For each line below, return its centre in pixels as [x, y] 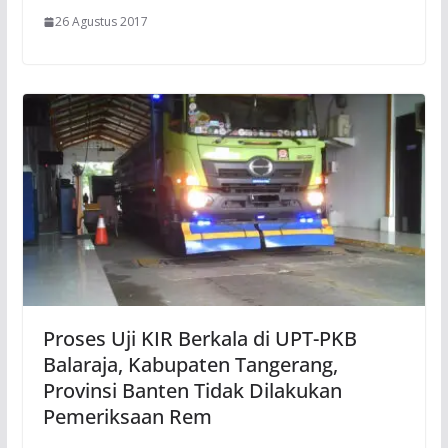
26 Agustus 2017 [101, 22]
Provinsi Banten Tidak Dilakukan [192, 390]
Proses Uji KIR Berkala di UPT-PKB [199, 338]
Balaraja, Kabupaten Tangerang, [190, 364]
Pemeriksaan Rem [127, 416]
